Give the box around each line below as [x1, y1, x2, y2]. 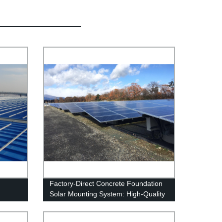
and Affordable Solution [49, 200, 122, 208]
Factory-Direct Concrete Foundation [49, 179, 163, 187]
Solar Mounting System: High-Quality [49, 189, 165, 198]
